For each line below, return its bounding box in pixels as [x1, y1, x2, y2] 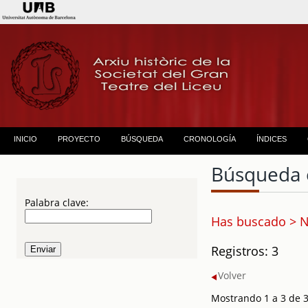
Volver [217, 269, 246, 282]
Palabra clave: [24, 196, 89, 209]
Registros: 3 [210, 243, 278, 259]
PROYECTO [58, 135, 100, 143]
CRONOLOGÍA [184, 135, 236, 143]
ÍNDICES [256, 135, 287, 143]
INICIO [14, 135, 37, 143]
